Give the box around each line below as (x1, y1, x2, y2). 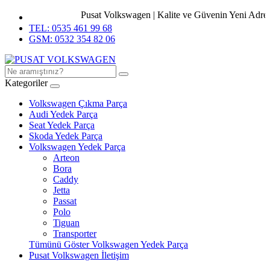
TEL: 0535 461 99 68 (29, 23, 112, 33)
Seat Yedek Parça (29, 120, 95, 130)
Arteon (53, 152, 80, 163)
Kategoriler (5, 78, 48, 88)
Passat (53, 196, 77, 206)
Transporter (53, 228, 96, 239)
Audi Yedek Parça (29, 109, 98, 119)
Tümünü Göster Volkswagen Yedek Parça (29, 239, 188, 250)
